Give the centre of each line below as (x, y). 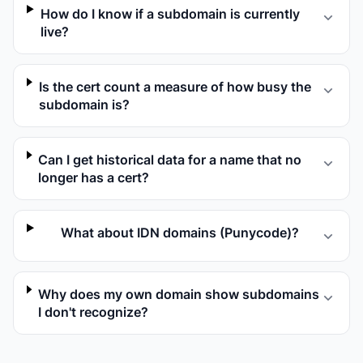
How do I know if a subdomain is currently (170, 14)
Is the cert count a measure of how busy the (175, 87)
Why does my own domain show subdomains (178, 294)
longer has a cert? (94, 177)
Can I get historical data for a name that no (170, 160)
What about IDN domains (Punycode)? (180, 233)
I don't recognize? (93, 312)
